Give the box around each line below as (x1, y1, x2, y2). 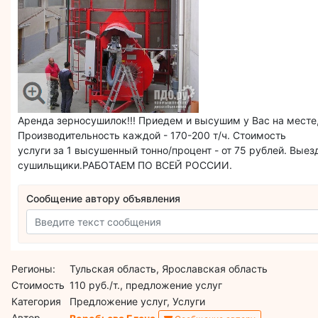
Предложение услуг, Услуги (70, 295, 206, 307)
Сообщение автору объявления (26, 192, 181, 205)
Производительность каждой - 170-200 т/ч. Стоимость (18, 128, 286, 141)
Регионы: (11, 262, 56, 275)
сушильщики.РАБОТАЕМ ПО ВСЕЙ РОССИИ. (18, 158, 232, 171)
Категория (11, 295, 62, 307)
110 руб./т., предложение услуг (70, 278, 223, 291)
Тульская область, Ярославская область (70, 262, 268, 275)
